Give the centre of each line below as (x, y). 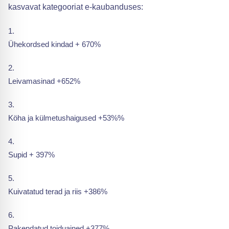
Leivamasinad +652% (44, 81)
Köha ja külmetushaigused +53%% (66, 118)
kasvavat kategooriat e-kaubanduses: (76, 7)
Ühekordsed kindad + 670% (54, 44)
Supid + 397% (31, 155)
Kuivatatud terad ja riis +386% (58, 191)
